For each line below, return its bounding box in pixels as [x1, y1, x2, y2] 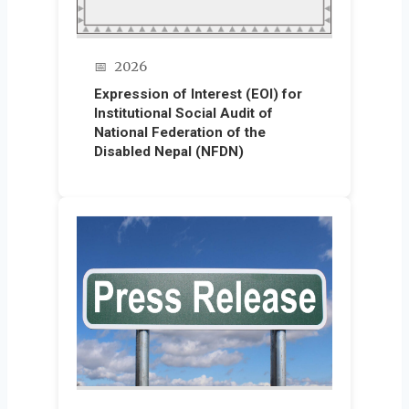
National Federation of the [94, 124, 267, 142]
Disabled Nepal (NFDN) [94, 143, 245, 161]
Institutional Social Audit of [94, 105, 274, 122]
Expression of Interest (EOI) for [94, 86, 303, 103]
